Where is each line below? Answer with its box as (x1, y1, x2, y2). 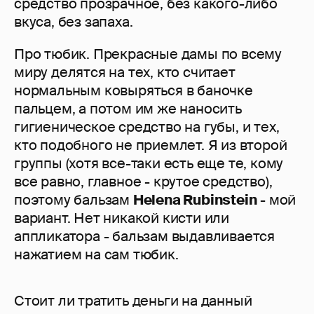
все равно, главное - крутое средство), (14, 172, 273, 191)
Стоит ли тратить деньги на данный (14, 292, 252, 310)
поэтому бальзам (14, 191, 133, 210)
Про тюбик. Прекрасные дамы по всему (14, 45, 282, 64)
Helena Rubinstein (132, 191, 257, 210)
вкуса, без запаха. (14, 13, 133, 32)
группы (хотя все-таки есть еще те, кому (14, 154, 284, 173)
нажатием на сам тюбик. (14, 245, 179, 264)
